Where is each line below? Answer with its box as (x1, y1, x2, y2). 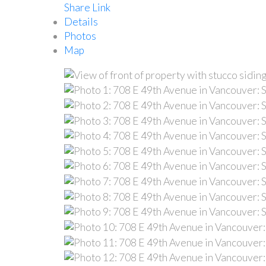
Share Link (64, 1, 110, 14)
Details (64, 15, 98, 28)
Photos (64, 30, 96, 42)
